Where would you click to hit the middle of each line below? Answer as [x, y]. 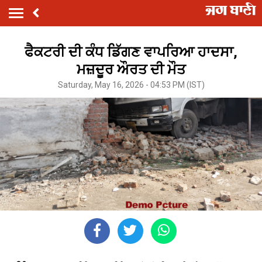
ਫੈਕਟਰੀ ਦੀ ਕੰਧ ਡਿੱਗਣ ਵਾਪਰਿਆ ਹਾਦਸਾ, [131, 52]
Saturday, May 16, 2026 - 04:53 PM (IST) [131, 85]
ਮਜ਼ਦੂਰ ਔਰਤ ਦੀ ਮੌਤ [131, 69]
